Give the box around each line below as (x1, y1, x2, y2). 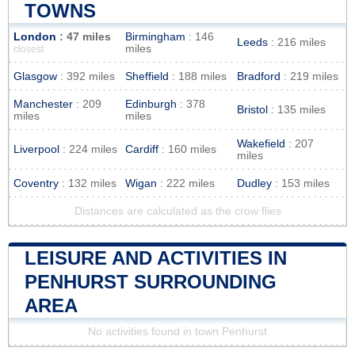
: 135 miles (268, 103, 326, 116)
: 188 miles (169, 70, 227, 82)
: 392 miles (57, 70, 115, 82)
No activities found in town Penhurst (88, 325, 267, 338)
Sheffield (125, 70, 169, 82)
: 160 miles (158, 143, 216, 155)
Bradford (237, 70, 281, 82)
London (13, 30, 56, 43)
